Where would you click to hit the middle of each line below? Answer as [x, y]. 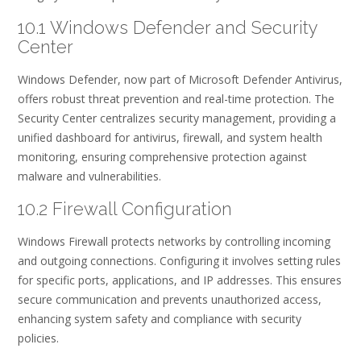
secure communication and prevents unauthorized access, [170, 300]
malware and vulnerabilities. [89, 176]
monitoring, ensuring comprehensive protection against [162, 157]
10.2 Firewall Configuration [125, 208]
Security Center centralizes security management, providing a [177, 118]
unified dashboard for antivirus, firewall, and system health [170, 138]
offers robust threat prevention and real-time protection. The [176, 99]
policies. [38, 338]
